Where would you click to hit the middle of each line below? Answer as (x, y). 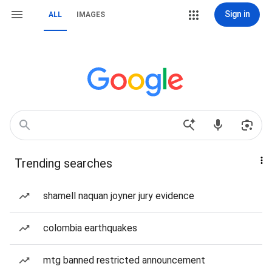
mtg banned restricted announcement (124, 260)
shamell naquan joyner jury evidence (119, 196)
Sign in (237, 14)
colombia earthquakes (90, 228)
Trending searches (63, 163)
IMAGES (91, 15)
